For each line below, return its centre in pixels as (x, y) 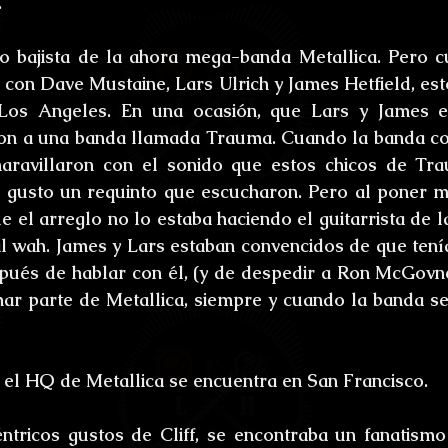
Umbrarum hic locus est (197, 85)
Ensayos (393, 85)
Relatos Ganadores (297, 165)
